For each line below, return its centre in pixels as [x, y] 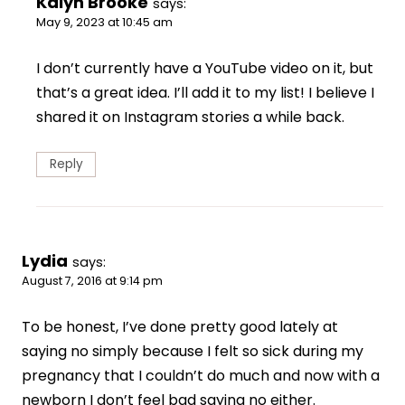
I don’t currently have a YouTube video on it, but [205, 69]
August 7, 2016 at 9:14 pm [92, 281]
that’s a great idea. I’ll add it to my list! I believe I [205, 93]
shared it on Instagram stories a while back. [190, 118]
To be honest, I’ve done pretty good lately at [180, 327]
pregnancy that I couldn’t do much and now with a [201, 376]
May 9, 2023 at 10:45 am [104, 23]
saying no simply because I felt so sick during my [193, 352]
